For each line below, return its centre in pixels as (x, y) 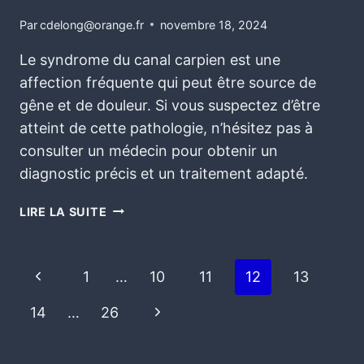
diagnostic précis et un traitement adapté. (164, 173)
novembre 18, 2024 (214, 24)
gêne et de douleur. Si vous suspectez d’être (170, 105)
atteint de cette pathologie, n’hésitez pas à (166, 128)
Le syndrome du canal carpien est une (150, 59)
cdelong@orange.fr (92, 24)
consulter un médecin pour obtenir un (149, 150)
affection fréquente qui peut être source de (168, 82)
